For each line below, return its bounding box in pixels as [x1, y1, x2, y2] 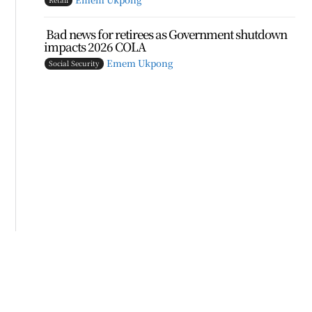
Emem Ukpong [107, 56, 173, 70]
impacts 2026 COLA [44, 38, 146, 55]
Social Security [49, 58, 100, 68]
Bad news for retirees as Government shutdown [44, 25, 288, 42]
